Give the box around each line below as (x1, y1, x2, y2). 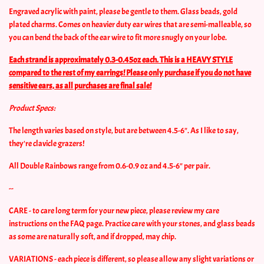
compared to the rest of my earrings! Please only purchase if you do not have (9, 67, 251, 78)
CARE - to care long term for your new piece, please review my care (9, 205, 219, 216)
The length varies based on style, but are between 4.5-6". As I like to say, (9, 125, 239, 136)
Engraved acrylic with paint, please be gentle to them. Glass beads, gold (9, 6, 237, 16)
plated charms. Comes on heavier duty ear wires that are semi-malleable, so (9, 19, 252, 29)
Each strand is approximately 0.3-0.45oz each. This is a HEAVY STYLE (9, 54, 233, 65)
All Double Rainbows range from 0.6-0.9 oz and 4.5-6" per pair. (9, 160, 210, 171)
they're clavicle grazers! (9, 138, 84, 148)
